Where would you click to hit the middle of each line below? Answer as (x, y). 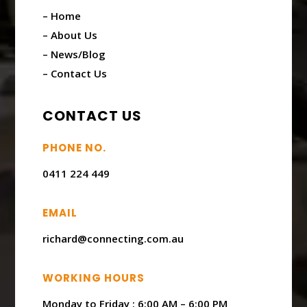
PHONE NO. (75, 147)
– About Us (70, 35)
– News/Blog (74, 54)
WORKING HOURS (94, 278)
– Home (62, 15)
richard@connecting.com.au (113, 238)
